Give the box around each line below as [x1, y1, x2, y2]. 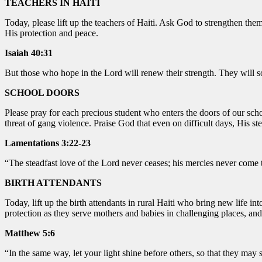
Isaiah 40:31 [5, 47, 53, 58]
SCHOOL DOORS [5, 87, 80, 98]
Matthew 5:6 [5, 227, 55, 238]
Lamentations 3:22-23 [5, 137, 91, 148]
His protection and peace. [5, 27, 98, 38]
